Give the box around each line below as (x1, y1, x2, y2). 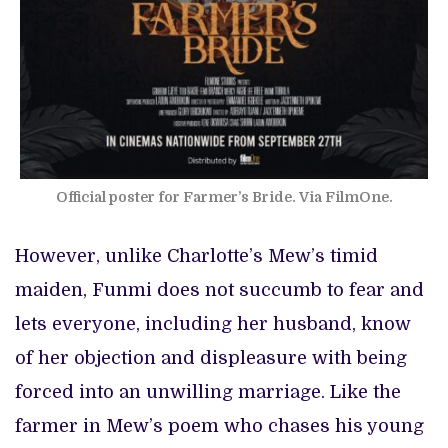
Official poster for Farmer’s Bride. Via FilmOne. (55, 188, 393, 205)
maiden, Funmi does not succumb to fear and (15, 280, 424, 301)
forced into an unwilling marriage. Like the (15, 382, 401, 403)
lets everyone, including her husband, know (15, 314, 411, 335)
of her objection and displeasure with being (15, 348, 407, 369)
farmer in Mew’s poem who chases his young (15, 416, 424, 437)
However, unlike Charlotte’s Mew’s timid (15, 246, 378, 267)
